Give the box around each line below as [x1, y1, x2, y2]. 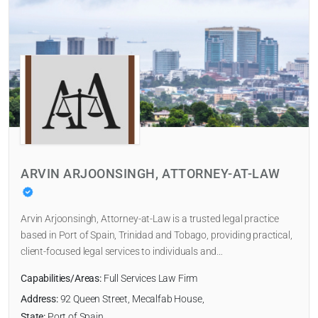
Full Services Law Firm [101, 273, 198, 285]
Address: [21, 293, 58, 306]
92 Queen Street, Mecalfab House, [57, 293, 204, 306]
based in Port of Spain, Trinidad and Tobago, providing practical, [21, 229, 292, 242]
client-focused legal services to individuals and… [21, 246, 224, 258]
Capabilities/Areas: [21, 273, 102, 285]
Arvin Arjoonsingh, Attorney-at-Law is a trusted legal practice [21, 213, 280, 226]
